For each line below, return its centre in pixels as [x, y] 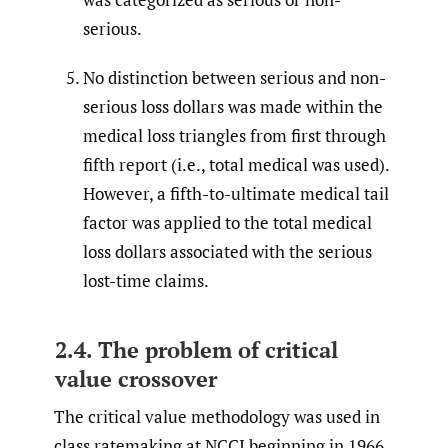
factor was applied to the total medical [227, 222]
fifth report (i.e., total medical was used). [236, 164]
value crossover [135, 378]
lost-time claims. [146, 280]
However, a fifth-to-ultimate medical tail [236, 193]
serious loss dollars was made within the [233, 106]
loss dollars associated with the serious [227, 251]
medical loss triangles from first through [234, 135]
